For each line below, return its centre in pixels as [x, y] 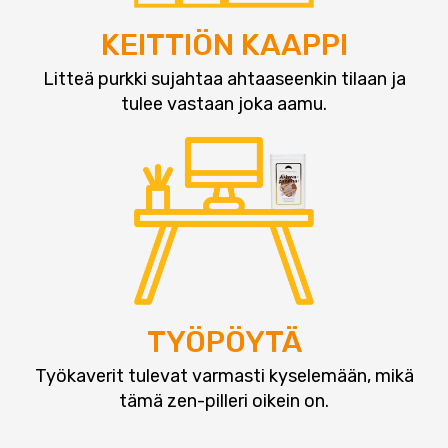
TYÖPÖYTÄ [224, 341]
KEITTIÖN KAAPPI [224, 45]
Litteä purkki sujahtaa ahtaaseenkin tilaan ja [224, 79]
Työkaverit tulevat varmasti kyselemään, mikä [224, 375]
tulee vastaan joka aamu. [224, 104]
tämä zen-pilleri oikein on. [224, 400]
